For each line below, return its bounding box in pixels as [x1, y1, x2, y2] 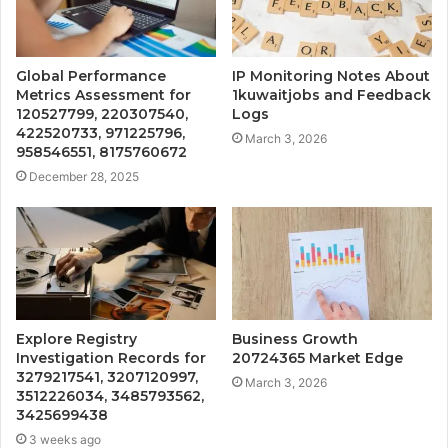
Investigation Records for [16, 348, 206, 367]
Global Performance [16, 66, 166, 85]
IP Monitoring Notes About [232, 66, 430, 85]
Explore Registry [16, 329, 137, 348]
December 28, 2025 [29, 168, 139, 184]
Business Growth [232, 329, 358, 348]
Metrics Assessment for [16, 85, 191, 104]
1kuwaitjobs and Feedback [232, 85, 431, 104]
